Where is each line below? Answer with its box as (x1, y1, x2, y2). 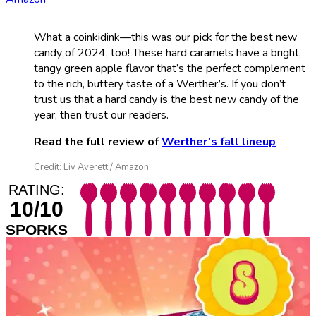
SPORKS (6, 221, 68, 238)
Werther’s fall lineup (162, 134, 276, 150)
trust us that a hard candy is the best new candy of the (34, 92, 299, 108)
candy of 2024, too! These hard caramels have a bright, (34, 45, 301, 61)
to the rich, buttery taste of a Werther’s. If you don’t (34, 76, 286, 92)
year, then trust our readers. (34, 107, 169, 123)
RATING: (8, 182, 65, 198)
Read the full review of (34, 134, 162, 150)
